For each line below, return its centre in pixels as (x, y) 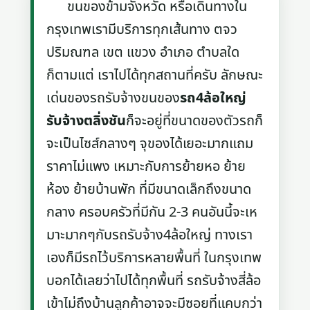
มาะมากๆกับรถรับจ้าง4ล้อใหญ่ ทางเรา (150, 235)
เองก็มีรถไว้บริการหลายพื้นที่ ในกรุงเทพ (154, 258)
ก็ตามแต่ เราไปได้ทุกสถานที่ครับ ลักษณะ (155, 75)
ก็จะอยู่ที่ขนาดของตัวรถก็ (195, 121)
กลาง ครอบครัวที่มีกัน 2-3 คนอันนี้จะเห (152, 212)
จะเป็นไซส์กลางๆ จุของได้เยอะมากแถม (150, 144)
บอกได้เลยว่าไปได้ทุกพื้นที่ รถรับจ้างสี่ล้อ (154, 281)
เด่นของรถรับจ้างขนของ (113, 98)
